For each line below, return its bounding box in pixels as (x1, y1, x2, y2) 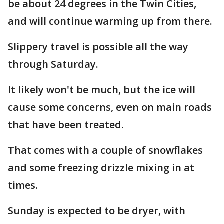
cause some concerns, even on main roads (8, 100, 212, 114)
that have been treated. (8, 118, 126, 131)
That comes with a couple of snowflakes (8, 143, 203, 157)
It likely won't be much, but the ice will (8, 83, 195, 96)
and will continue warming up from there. (8, 14, 212, 28)
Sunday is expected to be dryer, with (8, 204, 185, 217)
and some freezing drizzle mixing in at (8, 161, 194, 174)
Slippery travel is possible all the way (8, 40, 188, 53)
